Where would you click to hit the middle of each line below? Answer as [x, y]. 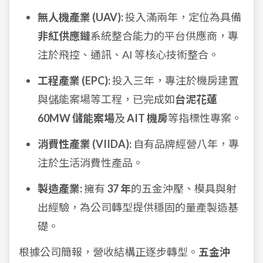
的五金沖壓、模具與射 [184, 188]
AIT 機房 [147, 118]
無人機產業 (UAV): [80, 17]
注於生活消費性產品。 [90, 163]
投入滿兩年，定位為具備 [182, 17]
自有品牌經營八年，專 [185, 144]
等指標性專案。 [205, 118]
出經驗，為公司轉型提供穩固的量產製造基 [138, 207]
